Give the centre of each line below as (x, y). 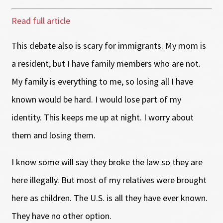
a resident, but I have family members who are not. (106, 63)
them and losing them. (53, 135)
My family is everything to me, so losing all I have (102, 81)
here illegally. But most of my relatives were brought (109, 180)
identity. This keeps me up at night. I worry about (102, 117)
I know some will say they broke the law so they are (107, 162)
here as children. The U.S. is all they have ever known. (109, 198)
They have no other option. (61, 216)
